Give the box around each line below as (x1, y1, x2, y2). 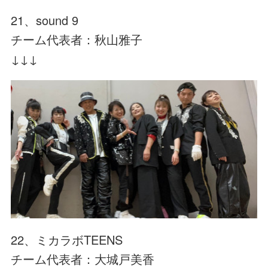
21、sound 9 (11, 11, 79, 29)
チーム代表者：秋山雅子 (11, 30, 143, 48)
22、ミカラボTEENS (11, 231, 123, 248)
